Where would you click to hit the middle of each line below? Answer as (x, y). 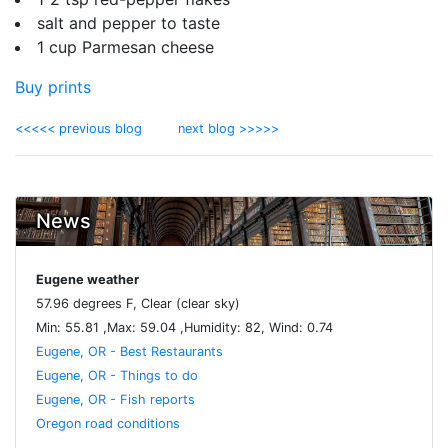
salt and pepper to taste (128, 23)
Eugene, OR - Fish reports (115, 400)
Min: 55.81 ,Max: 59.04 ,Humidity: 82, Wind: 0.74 (184, 328)
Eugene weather (87, 280)
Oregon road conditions (108, 424)
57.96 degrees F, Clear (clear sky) (138, 304)
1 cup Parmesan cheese (125, 47)
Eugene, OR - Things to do (117, 376)
